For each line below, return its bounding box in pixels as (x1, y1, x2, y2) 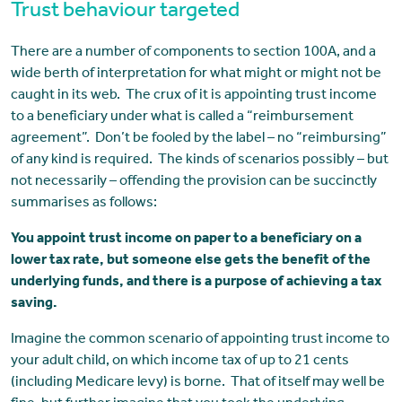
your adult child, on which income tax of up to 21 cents (10, 354, 349, 370)
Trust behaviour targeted (10, 2, 240, 24)
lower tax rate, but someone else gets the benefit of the (10, 254, 371, 269)
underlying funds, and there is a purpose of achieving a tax (10, 275, 381, 291)
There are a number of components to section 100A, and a (10, 46, 376, 61)
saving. (10, 297, 57, 312)
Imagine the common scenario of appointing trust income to (10, 333, 389, 348)
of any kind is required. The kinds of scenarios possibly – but (10, 153, 389, 169)
